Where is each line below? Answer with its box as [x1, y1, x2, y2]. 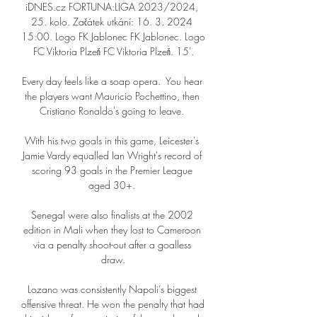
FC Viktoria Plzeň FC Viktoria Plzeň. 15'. [33, 45, 194, 59]
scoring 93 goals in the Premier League [31, 163, 192, 178]
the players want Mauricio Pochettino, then [24, 89, 200, 103]
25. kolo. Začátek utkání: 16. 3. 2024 [31, 15, 192, 29]
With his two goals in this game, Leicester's [25, 134, 199, 148]
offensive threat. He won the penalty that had [21, 297, 204, 311]
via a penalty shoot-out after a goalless [33, 238, 191, 252]
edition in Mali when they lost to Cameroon [23, 223, 201, 237]
